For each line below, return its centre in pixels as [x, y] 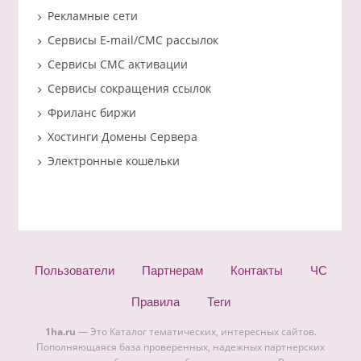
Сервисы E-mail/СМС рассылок [133, 39]
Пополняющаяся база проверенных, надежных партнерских [180, 347]
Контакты [256, 271]
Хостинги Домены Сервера [122, 136]
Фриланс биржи [91, 112]
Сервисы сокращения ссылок [129, 88]
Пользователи [74, 271]
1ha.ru [60, 332]
